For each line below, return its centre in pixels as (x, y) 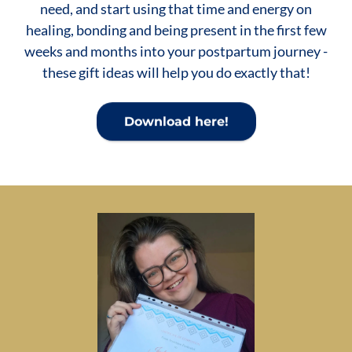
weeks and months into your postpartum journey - (176, 51)
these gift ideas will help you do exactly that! (176, 72)
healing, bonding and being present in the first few (176, 29)
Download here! (176, 123)
